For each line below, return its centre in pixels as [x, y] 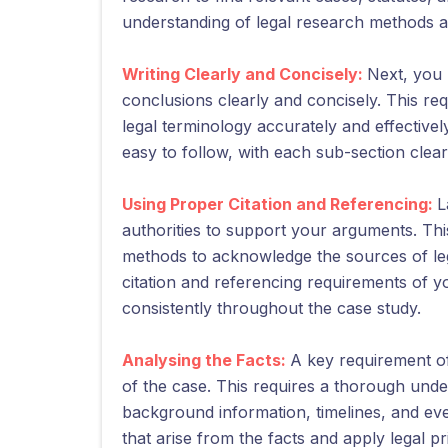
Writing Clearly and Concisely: [244, 74]
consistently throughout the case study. [271, 308]
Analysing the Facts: [206, 360]
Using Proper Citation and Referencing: [279, 204]
